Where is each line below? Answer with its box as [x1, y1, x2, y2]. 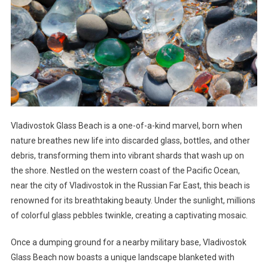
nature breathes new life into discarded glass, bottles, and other [10, 136, 250, 146]
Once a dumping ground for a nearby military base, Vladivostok [10, 237, 246, 248]
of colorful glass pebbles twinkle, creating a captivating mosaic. [10, 211, 248, 221]
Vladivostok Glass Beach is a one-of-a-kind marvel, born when [10, 121, 242, 131]
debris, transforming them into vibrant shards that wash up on [10, 151, 244, 161]
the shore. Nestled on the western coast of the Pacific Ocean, [10, 166, 240, 176]
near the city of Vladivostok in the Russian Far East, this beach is [10, 181, 250, 191]
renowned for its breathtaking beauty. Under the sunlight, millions [10, 196, 255, 206]
